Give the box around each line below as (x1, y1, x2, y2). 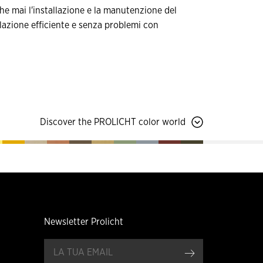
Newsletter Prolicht (43, 217, 123, 227)
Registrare (194, 247, 238, 258)
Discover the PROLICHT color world (40, 117, 186, 127)
